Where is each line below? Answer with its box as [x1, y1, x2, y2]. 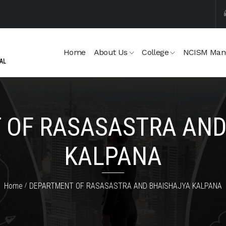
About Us [93, 47, 128, 57]
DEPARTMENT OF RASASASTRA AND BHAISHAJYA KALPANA [29, 181, 222, 191]
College [142, 47, 169, 57]
